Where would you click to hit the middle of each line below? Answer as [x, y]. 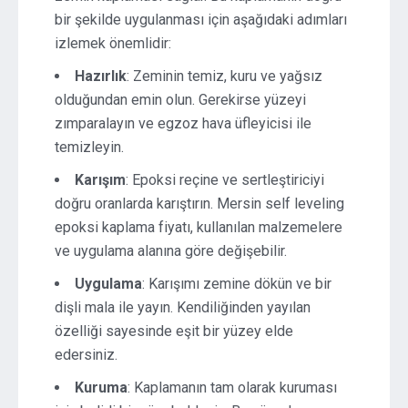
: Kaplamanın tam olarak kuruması [232, 388]
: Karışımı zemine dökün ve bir [237, 284]
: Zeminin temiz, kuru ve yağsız [224, 76]
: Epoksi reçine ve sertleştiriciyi [225, 180]
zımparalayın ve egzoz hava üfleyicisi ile [183, 123]
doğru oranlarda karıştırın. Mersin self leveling [199, 204]
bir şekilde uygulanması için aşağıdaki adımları [201, 20]
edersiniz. [86, 355]
